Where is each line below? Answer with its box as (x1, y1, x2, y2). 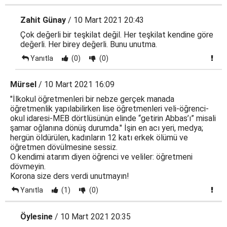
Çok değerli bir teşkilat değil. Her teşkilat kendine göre (20, 30, 213, 40)
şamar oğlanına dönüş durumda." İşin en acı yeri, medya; (10, 123, 203, 133)
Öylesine (20, 212, 53, 221)
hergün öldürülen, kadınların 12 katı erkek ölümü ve (10, 133, 188, 142)
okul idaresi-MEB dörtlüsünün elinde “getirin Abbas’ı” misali (10, 113, 216, 123)
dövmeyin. (10, 162, 46, 171)
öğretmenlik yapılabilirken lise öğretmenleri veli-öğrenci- (10, 104, 209, 113)
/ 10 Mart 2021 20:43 (66, 15, 144, 25)
